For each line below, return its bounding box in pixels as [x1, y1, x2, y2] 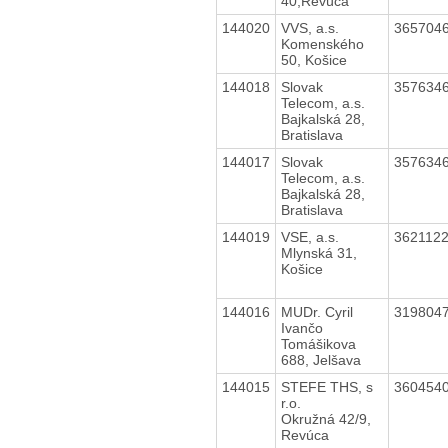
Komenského [280, 35, 364, 52]
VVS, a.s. [280, 19, 339, 36]
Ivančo [280, 319, 323, 336]
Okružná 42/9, [280, 410, 371, 427]
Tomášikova [280, 335, 356, 352]
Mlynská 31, [280, 244, 357, 261]
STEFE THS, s [280, 378, 373, 395]
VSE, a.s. [280, 228, 339, 245]
